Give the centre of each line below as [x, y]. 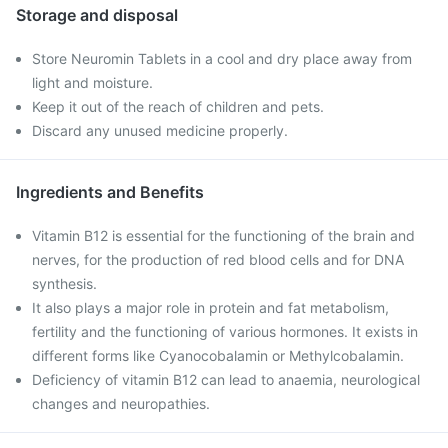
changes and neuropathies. [121, 403]
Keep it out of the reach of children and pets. [178, 106]
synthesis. [64, 283]
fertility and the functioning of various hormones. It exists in [225, 331]
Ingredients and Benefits [110, 192]
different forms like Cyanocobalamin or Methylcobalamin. [218, 355]
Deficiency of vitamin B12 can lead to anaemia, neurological [226, 379]
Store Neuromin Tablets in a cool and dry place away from [222, 58]
